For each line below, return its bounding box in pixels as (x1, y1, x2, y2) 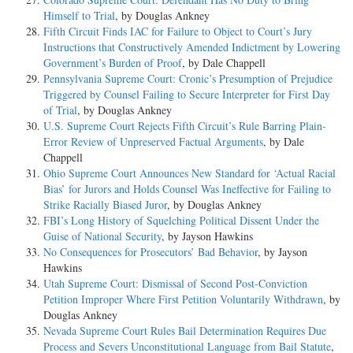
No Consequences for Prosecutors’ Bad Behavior (43, 243, 258, 259)
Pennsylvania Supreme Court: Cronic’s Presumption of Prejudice (43, 70, 333, 86)
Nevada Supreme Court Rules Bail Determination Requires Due (43, 322, 326, 338)
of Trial (43, 102, 77, 117)
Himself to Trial (43, 7, 115, 23)
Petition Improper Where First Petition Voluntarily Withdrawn (43, 291, 323, 307)
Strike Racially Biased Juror (43, 196, 167, 212)
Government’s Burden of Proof (43, 54, 182, 70)
